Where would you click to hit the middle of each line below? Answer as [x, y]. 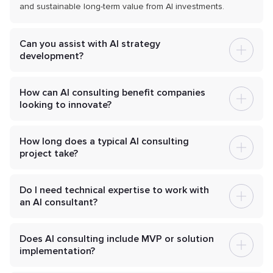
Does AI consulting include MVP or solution [117, 239]
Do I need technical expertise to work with [114, 190]
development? [51, 56]
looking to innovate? [66, 105]
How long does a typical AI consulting [104, 142]
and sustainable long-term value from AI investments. [122, 7]
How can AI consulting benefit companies [112, 93]
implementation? [57, 251]
